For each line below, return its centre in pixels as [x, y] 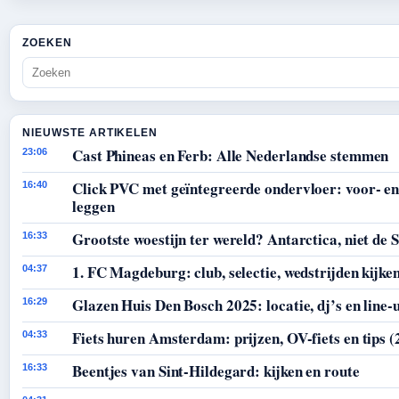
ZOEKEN [47, 42]
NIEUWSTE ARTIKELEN [90, 132]
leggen [94, 206]
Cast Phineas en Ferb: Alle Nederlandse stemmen [231, 155]
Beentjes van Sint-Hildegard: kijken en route [216, 370]
